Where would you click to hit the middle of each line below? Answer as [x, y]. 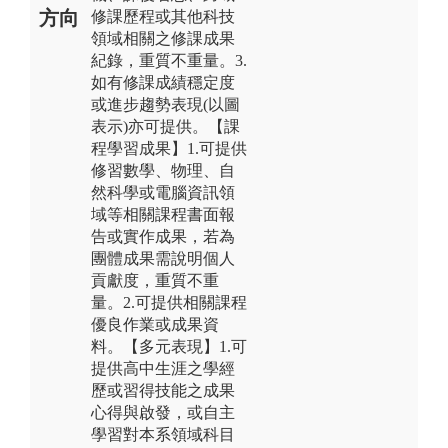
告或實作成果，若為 [163, 236]
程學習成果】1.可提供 [169, 148]
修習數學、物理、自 [163, 170]
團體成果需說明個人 [163, 258]
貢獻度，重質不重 [155, 280]
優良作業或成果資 [155, 324]
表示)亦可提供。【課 [165, 126]
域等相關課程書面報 [163, 214]
